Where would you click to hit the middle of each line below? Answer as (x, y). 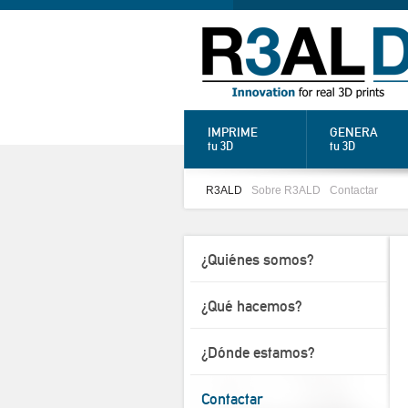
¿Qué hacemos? (251, 306)
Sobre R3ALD (286, 189)
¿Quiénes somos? (257, 259)
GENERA (354, 132)
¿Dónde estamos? (258, 352)
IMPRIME (233, 132)
